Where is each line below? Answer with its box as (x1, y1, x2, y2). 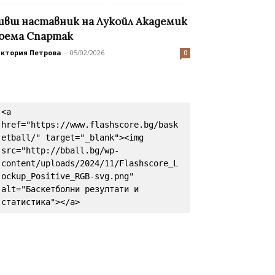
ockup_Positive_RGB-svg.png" (1, 171, 134, 182)
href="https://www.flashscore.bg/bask (1, 120, 178, 130)
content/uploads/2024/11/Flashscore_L (1, 158, 178, 169)
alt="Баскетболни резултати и (1, 184, 139, 195)
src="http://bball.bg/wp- (1, 145, 119, 156)
